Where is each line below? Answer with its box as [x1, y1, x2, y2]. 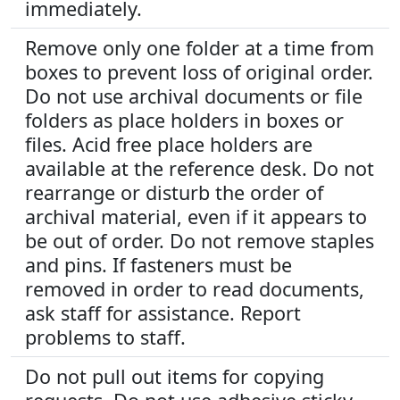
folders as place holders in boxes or [25, 107, 344, 133]
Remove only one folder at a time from [25, 35, 374, 61]
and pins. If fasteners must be [25, 252, 292, 278]
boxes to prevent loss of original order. [25, 59, 373, 85]
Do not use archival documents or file [25, 83, 362, 109]
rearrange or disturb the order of [25, 179, 323, 205]
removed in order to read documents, [25, 276, 364, 302]
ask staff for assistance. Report [25, 300, 301, 326]
